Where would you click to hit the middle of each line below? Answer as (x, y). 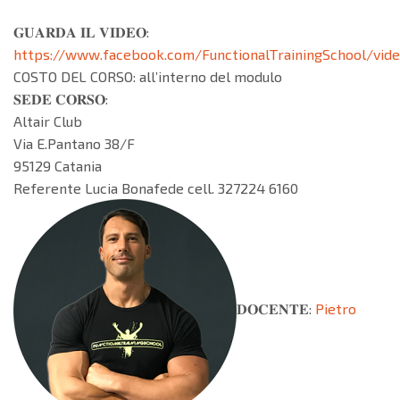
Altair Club (48, 121)
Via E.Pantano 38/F (74, 144)
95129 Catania (58, 166)
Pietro (336, 309)
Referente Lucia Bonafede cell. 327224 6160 (156, 188)
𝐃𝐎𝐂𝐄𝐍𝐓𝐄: (276, 309)
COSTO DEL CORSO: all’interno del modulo (148, 77)
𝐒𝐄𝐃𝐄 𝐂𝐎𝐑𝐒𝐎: (61, 99)
